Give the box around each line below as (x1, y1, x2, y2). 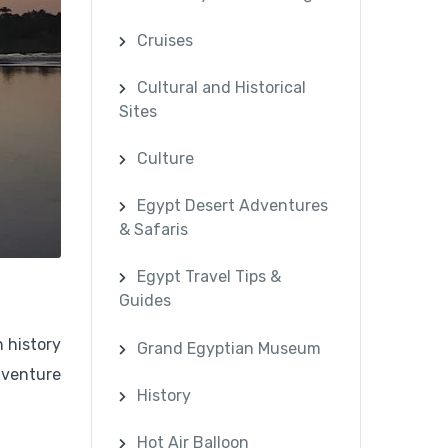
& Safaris (119, 220, 189, 240)
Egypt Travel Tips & (137, 267, 282, 287)
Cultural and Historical (137, 77, 307, 97)
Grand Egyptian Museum (137, 338, 322, 358)
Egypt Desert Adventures (137, 196, 329, 216)
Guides (119, 291, 172, 311)
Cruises (137, 30, 194, 50)
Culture (137, 149, 195, 169)
